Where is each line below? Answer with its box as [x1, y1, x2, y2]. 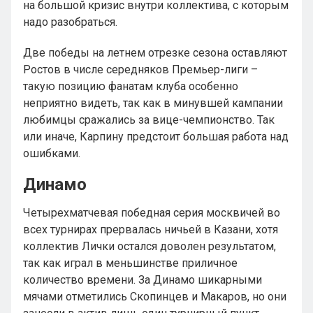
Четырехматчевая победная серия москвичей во [23, 206, 280, 219]
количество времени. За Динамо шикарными [23, 273, 262, 286]
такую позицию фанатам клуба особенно [23, 80, 238, 93]
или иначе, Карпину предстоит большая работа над [23, 130, 289, 143]
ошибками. [23, 147, 80, 160]
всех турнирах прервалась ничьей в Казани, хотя [23, 223, 278, 236]
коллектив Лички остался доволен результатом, [23, 240, 276, 253]
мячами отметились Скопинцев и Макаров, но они [23, 290, 286, 303]
